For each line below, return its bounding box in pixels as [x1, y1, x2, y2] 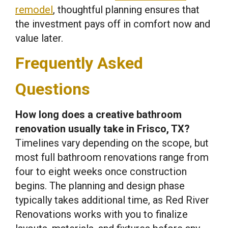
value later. [15, 32, 63, 44]
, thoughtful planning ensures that [53, 4, 199, 16]
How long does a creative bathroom [15, 108, 182, 121]
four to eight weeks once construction [15, 165, 187, 178]
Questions [15, 79, 90, 99]
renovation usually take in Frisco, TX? [15, 123, 190, 135]
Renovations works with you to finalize [15, 208, 188, 220]
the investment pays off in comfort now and [15, 18, 210, 30]
